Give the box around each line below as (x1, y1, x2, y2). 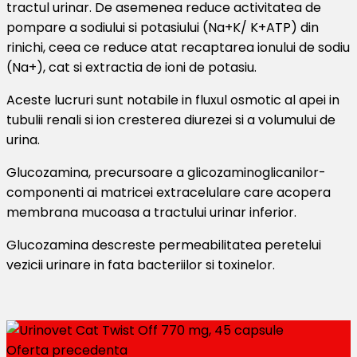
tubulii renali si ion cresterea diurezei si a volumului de (6, 110, 335, 129)
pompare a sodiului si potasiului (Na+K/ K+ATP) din (6, 18, 319, 37)
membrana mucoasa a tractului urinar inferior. (6, 202, 296, 222)
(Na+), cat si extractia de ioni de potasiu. (6, 57, 257, 76)
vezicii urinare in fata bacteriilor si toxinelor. (6, 255, 275, 274)
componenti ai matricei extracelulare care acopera (6, 182, 331, 202)
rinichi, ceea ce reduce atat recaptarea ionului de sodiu (6, 37, 350, 57)
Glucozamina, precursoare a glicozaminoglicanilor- (6, 163, 326, 182)
